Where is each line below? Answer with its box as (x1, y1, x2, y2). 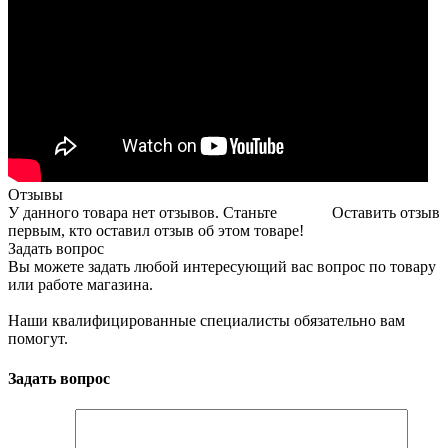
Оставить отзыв (332, 204, 440, 222)
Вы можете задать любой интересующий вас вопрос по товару (8, 258, 436, 276)
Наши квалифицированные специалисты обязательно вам (8, 312, 405, 330)
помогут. (8, 330, 68, 348)
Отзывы (8, 186, 63, 204)
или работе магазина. (8, 276, 153, 294)
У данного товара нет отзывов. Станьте (8, 204, 277, 222)
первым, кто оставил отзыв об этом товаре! (8, 222, 304, 240)
